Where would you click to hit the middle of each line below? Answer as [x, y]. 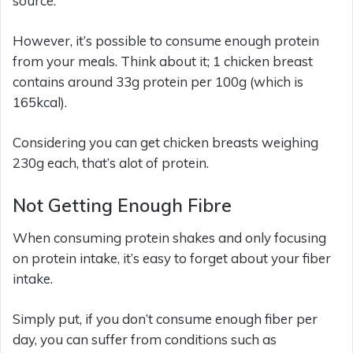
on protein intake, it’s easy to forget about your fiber [172, 258]
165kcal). [40, 102]
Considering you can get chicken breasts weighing [165, 142]
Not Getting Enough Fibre [122, 205]
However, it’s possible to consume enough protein [166, 41]
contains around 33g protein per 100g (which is [158, 82]
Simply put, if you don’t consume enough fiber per [165, 318]
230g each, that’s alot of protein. [111, 163]
